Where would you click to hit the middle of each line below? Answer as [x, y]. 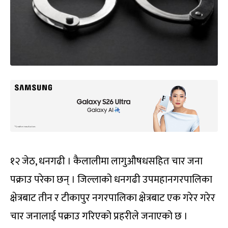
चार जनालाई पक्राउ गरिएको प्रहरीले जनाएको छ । [99, 216]
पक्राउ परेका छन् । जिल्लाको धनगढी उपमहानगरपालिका [111, 179]
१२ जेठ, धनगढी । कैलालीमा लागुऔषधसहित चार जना [106, 161]
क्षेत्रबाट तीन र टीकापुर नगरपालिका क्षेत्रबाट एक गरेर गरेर [113, 198]
